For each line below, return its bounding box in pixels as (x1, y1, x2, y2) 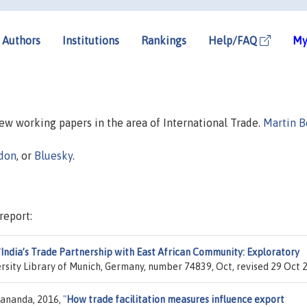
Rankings (141, 34, 186, 47)
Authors (2, 34, 40, 47)
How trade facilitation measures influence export (66, 293, 284, 305)
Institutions (62, 34, 119, 47)
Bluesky (34, 149, 73, 162)
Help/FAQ (208, 34, 260, 47)
